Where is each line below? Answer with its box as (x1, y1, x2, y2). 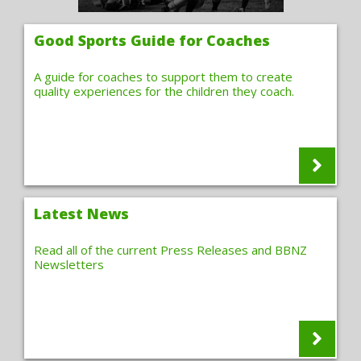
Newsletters (34, 256, 104, 272)
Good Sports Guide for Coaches (34, 31, 270, 50)
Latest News (34, 204, 129, 223)
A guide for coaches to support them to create (34, 68, 293, 85)
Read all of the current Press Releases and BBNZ (34, 242, 307, 258)
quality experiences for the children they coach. (34, 83, 294, 99)
